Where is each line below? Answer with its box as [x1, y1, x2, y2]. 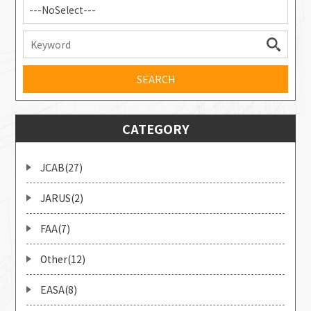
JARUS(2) [40, 191, 84, 205]
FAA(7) [40, 221, 71, 235]
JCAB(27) [40, 160, 83, 174]
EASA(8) [40, 283, 78, 296]
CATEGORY [121, 119, 190, 137]
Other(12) [40, 252, 86, 266]
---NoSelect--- [29, 3, 96, 17]
